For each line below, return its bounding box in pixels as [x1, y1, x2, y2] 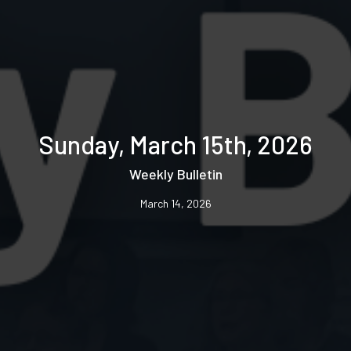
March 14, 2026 [139, 196, 212, 210]
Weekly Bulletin [128, 165, 223, 183]
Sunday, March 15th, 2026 [38, 128, 313, 159]
